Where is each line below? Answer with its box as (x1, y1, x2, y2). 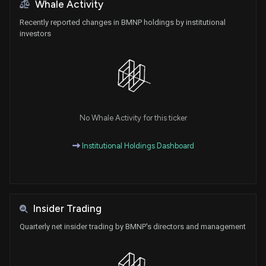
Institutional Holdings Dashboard (80, 141, 194, 151)
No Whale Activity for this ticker (79, 113, 187, 123)
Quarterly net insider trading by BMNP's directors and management (20, 222, 246, 232)
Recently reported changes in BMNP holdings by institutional (20, 17, 226, 27)
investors (20, 28, 51, 38)
